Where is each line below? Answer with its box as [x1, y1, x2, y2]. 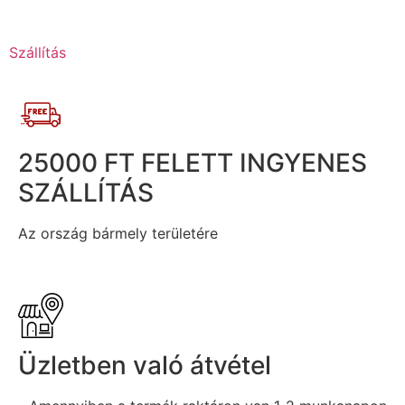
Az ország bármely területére [18, 223, 218, 242]
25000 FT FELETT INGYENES [18, 146, 367, 178]
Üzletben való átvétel [18, 350, 271, 381]
